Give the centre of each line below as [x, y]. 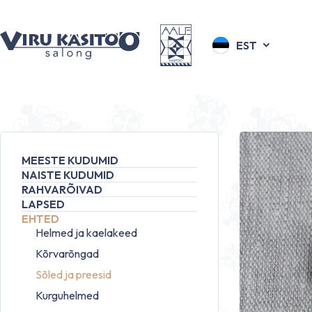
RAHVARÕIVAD [62, 189]
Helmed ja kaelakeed [86, 233]
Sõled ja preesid [73, 274]
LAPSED [43, 204]
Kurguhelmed [67, 295]
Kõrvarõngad [67, 253]
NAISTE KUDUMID [68, 175]
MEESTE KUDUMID [70, 160]
